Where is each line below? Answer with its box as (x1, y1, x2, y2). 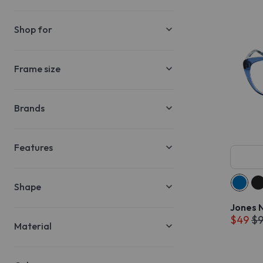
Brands (14, 102, 45, 114)
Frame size (14, 63, 60, 75)
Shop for (14, 23, 52, 35)
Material (14, 220, 52, 232)
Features (14, 141, 53, 153)
